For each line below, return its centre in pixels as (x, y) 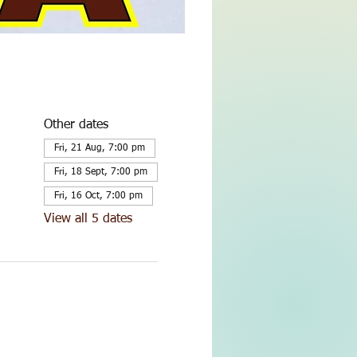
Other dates (76, 125)
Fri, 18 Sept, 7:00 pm (100, 172)
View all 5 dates (88, 219)
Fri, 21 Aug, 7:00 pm (99, 148)
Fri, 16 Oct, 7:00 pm (98, 196)
